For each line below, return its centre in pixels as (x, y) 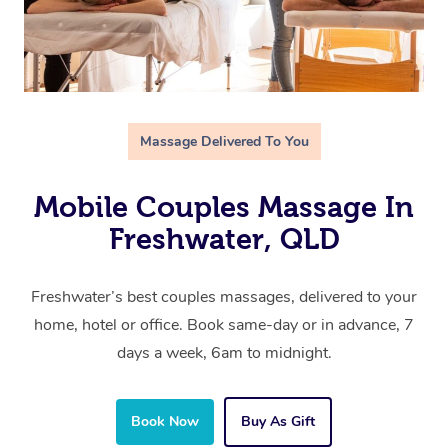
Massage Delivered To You (224, 142)
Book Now (165, 422)
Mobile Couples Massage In (224, 207)
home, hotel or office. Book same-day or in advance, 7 (224, 325)
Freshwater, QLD (224, 239)
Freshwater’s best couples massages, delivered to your (224, 297)
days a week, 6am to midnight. (224, 353)
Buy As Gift (278, 422)
